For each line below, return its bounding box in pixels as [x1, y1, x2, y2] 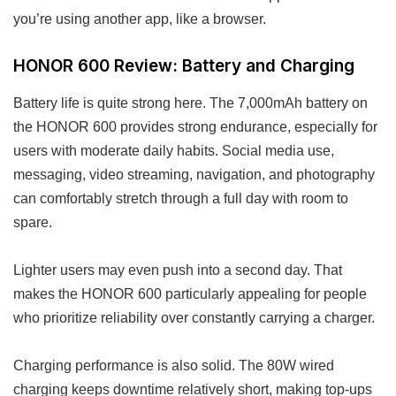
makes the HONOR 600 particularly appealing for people [13, 285, 367, 301]
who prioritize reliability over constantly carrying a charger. [13, 308, 375, 325]
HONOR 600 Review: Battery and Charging [13, 55, 354, 76]
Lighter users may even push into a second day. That [13, 261, 342, 278]
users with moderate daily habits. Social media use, [13, 141, 334, 158]
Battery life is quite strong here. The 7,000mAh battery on [13, 94, 368, 110]
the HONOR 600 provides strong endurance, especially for [13, 118, 377, 134]
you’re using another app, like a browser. [13, 10, 266, 27]
